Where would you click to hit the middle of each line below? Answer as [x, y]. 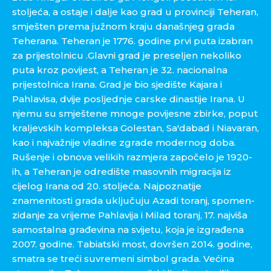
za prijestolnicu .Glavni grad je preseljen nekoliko [127, 55]
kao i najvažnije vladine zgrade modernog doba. [124, 142]
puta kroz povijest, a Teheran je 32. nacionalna [120, 70]
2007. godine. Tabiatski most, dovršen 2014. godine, [132, 244]
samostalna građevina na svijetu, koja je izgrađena [128, 230]
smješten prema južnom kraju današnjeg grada [123, 26]
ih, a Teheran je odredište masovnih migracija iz [122, 171]
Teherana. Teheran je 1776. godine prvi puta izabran [132, 41]
